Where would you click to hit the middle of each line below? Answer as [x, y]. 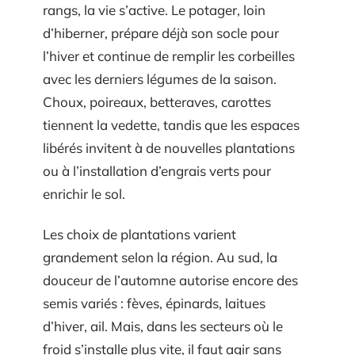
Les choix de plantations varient [139, 234]
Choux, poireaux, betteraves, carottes [157, 101]
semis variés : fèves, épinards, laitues [154, 303]
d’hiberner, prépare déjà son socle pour [161, 32]
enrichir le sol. [84, 193]
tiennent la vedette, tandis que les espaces [171, 124]
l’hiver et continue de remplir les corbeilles [169, 55]
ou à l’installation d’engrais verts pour [157, 170]
